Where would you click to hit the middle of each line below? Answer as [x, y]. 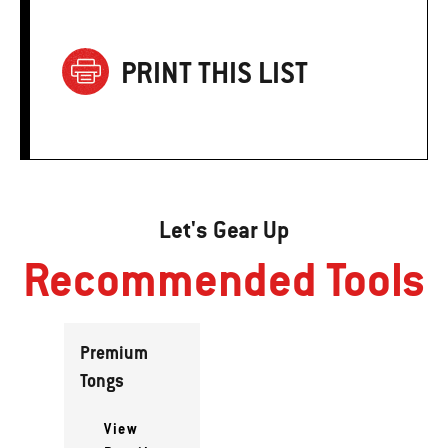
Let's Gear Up [224, 229]
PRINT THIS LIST [214, 73]
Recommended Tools [224, 279]
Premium [114, 352]
